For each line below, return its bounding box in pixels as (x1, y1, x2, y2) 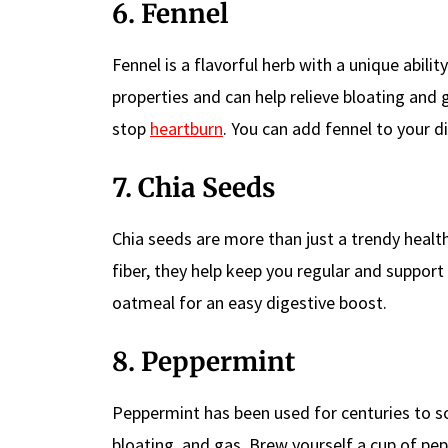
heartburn (150, 116, 223, 140)
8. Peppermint (112, 344, 295, 378)
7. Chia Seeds (112, 170, 275, 204)
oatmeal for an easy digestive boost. (112, 290, 387, 314)
